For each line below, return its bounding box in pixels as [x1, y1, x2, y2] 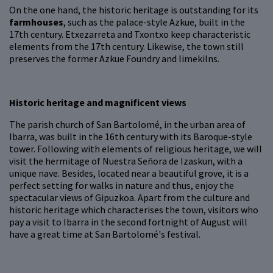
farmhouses [9, 16, 63, 29]
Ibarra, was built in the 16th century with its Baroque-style [9, 130, 252, 143]
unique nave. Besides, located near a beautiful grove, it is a [9, 167, 249, 180]
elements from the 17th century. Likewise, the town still [9, 40, 244, 53]
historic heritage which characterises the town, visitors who [9, 204, 258, 216]
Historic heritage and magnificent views [9, 96, 186, 109]
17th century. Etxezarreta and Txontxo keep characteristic [9, 28, 250, 41]
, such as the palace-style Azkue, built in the [63, 16, 245, 29]
